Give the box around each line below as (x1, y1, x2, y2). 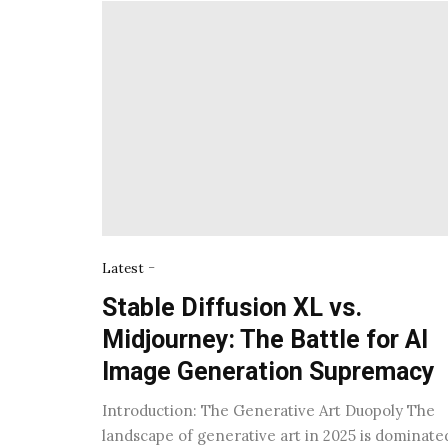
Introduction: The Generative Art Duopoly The (102, 400, 435, 420)
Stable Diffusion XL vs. (102, 292, 362, 322)
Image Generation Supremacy (102, 356, 435, 386)
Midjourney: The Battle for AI (102, 324, 428, 354)
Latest (102, 259, 144, 277)
